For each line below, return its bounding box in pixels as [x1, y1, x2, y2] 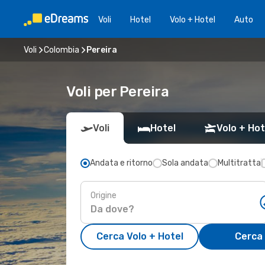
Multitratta [218, 158, 261, 168]
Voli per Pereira [66, 83, 169, 100]
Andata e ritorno [90, 158, 153, 168]
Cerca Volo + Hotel [96, 231, 183, 242]
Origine [91, 190, 117, 201]
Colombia [44, 44, 79, 55]
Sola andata [162, 158, 208, 168]
